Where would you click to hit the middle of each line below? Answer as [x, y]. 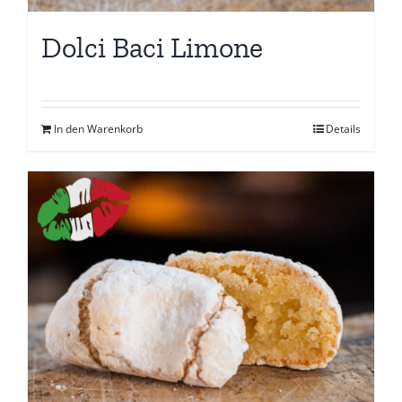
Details [343, 129]
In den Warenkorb [98, 129]
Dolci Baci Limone [152, 48]
